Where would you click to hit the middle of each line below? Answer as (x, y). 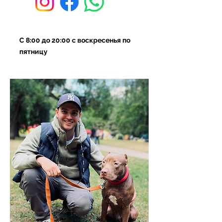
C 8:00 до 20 (40, 40)
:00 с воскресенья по (95, 40)
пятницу (33, 52)
